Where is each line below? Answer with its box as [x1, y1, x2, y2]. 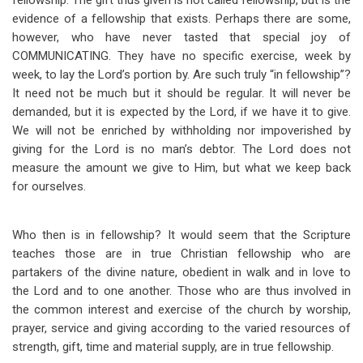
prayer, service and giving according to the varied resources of [12, 321, 351, 335]
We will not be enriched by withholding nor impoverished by [12, 123, 351, 138]
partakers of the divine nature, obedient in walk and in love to [12, 265, 351, 280]
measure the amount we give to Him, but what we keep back [12, 160, 351, 175]
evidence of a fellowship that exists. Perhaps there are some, [12, 11, 351, 26]
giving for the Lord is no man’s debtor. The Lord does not [12, 142, 351, 156]
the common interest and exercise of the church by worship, [12, 302, 351, 317]
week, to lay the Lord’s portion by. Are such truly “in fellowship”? [12, 67, 351, 82]
